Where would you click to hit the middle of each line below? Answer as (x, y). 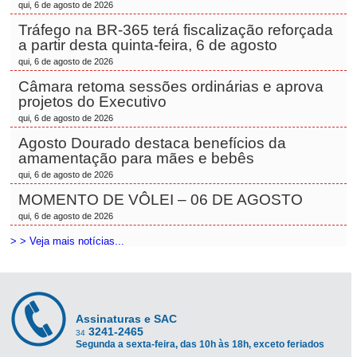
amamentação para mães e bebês (137, 158)
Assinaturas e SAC (126, 319)
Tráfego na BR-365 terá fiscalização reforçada (176, 30)
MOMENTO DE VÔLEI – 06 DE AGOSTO (161, 200)
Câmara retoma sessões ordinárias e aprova (171, 86)
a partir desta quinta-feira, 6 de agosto (148, 45)
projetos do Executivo (93, 102)
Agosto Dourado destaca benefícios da (153, 143)
